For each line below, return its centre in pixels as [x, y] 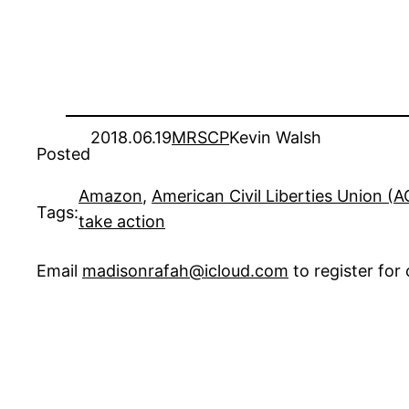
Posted [63, 154]
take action [122, 222]
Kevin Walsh [275, 138]
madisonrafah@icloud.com [185, 271]
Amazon [110, 196]
